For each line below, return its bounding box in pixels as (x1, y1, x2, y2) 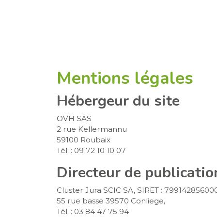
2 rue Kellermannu (57, 124, 127, 134)
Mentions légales (57, 66, 193, 90)
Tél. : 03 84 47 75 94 (57, 207, 129, 216)
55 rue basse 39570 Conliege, (57, 196, 165, 205)
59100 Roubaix (57, 135, 110, 144)
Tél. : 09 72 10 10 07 (57, 146, 126, 155)
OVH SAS (57, 114, 92, 123)
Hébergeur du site (57, 91, 180, 111)
